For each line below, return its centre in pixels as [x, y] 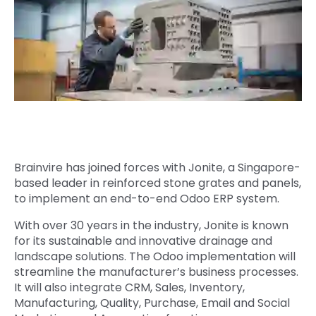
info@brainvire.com [104, 136]
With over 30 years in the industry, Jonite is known [151, 226]
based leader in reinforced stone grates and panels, [158, 183]
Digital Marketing [66, 59]
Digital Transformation [80, 25]
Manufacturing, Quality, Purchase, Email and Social [152, 303]
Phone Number [80, 85]
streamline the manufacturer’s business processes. [156, 272]
